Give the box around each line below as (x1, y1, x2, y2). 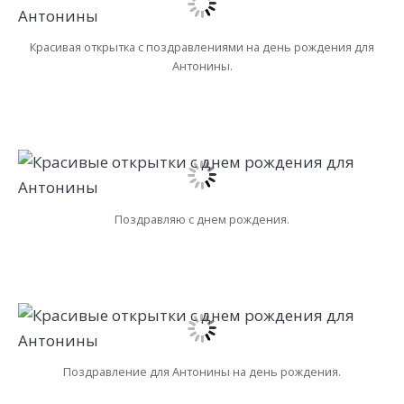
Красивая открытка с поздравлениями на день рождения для (30, 38, 374, 55)
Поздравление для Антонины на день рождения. (63, 363, 341, 381)
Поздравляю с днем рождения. (115, 210, 289, 227)
